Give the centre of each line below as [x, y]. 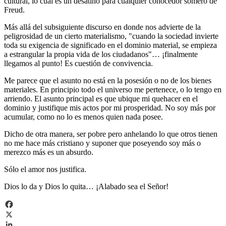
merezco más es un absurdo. [49, 152]
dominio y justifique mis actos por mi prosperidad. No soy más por [110, 107]
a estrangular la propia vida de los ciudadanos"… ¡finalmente [101, 54]
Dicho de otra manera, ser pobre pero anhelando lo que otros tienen [111, 134]
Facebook [20, 214]
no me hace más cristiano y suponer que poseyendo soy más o [102, 143]
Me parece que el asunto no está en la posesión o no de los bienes [108, 80]
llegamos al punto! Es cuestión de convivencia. [78, 63]
